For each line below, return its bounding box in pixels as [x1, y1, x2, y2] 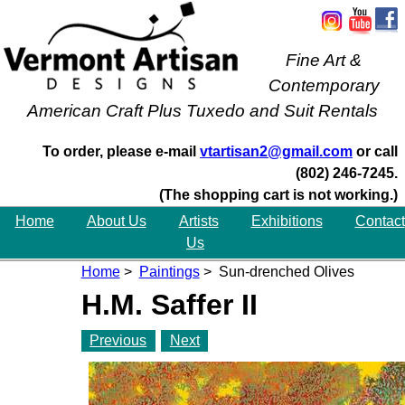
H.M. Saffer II [80, 288, 258, 322]
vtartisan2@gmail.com [200, 143, 353, 159]
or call [353, 143, 398, 159]
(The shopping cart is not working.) [159, 186, 398, 202]
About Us [86, 213, 146, 230]
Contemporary [268, 76, 380, 95]
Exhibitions [250, 213, 323, 230]
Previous [89, 332, 147, 348]
